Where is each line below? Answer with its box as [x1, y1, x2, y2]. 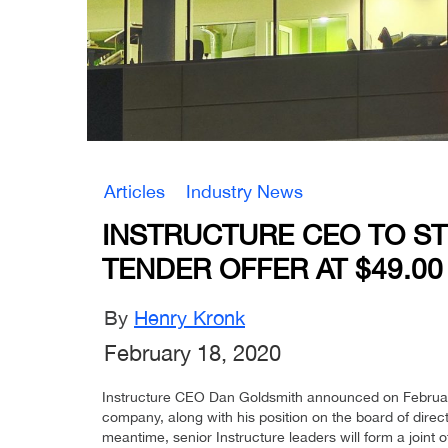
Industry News [186, 181, 303, 203]
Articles [104, 181, 165, 203]
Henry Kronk [134, 306, 245, 330]
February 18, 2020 [104, 340, 281, 367]
